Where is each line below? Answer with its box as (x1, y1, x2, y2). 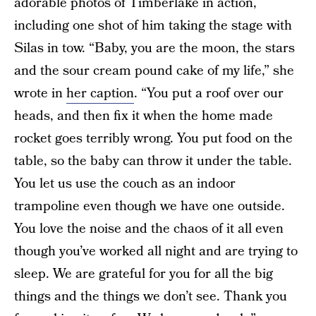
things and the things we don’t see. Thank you (14, 286, 287, 306)
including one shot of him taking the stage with (14, 16, 292, 35)
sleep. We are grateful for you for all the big (14, 264, 273, 284)
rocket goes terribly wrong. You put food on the (14, 128, 293, 148)
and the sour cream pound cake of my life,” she (14, 61, 294, 80)
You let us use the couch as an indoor (14, 174, 236, 193)
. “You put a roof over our (134, 83, 284, 103)
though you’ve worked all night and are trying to (14, 241, 298, 261)
